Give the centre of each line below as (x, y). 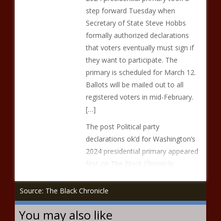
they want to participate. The (131, 60)
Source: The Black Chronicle (64, 191)
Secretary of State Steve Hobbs (136, 23)
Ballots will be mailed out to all (134, 85)
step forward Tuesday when (130, 11)
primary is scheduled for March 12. (141, 72)
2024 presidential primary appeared (142, 151)
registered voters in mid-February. (139, 97)
